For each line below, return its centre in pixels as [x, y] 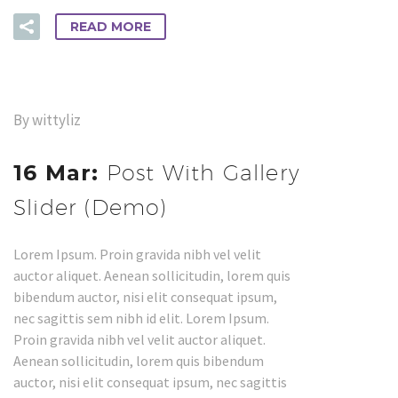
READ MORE [111, 26]
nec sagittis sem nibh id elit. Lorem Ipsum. [141, 318]
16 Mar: [60, 172]
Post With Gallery [203, 172]
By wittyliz [47, 119]
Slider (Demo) [91, 207]
